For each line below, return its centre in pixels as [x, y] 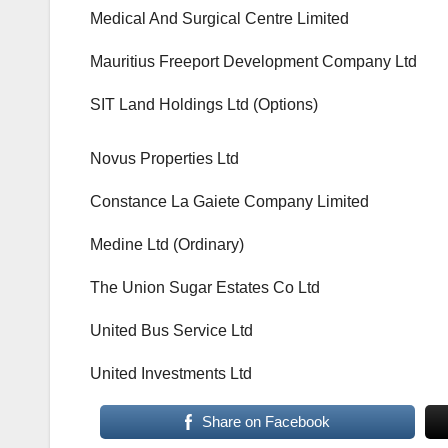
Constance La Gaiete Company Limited [229, 202]
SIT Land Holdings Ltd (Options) [204, 105]
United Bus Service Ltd [171, 331]
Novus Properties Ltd [164, 159]
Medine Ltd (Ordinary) [167, 245]
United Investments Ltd [171, 374]
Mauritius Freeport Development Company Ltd [253, 62]
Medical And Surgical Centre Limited [219, 19]
